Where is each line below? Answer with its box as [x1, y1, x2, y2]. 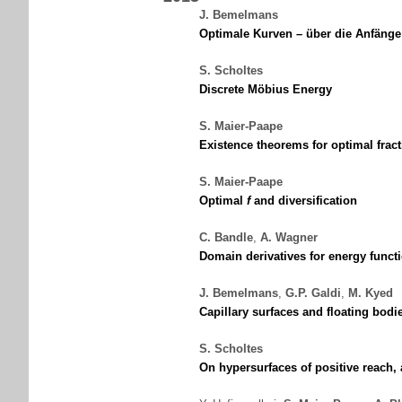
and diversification [250, 194, 357, 207]
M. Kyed [348, 286, 393, 300]
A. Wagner [260, 231, 318, 244]
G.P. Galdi [285, 286, 341, 300]
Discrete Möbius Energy [199, 83, 332, 96]
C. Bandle [199, 231, 253, 244]
